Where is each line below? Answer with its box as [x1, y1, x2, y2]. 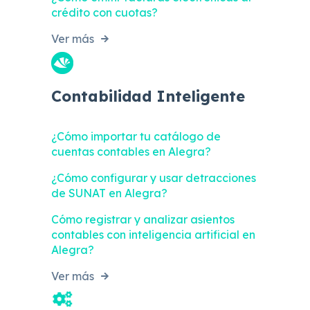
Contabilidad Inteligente [51, 86, 245, 106]
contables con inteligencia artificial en [51, 227, 255, 241]
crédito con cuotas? [51, 5, 158, 19]
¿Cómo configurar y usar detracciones [51, 170, 256, 185]
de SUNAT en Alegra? [51, 185, 167, 200]
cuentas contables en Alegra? [51, 144, 211, 158]
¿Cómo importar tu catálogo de [51, 129, 221, 143]
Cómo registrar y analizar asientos [51, 212, 235, 226]
